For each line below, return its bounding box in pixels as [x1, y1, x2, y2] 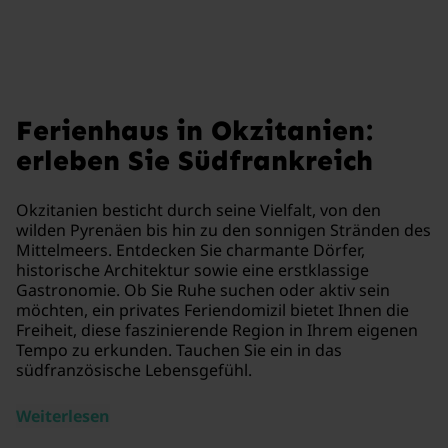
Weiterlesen [16, 404, 110, 427]
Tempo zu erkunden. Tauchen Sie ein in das [16, 338, 342, 361]
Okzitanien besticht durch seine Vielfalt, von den [16, 198, 381, 221]
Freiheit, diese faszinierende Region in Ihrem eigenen [16, 318, 418, 341]
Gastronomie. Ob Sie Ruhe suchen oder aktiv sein [16, 278, 390, 301]
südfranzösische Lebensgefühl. [16, 358, 252, 381]
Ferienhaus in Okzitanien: [16, 113, 372, 147]
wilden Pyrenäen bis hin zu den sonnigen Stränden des [16, 218, 431, 241]
